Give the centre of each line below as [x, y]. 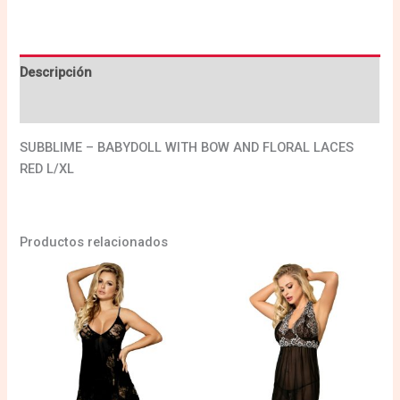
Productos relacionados [94, 242]
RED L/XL [47, 169]
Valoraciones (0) [71, 107]
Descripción [56, 72]
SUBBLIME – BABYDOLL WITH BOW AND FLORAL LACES [187, 148]
